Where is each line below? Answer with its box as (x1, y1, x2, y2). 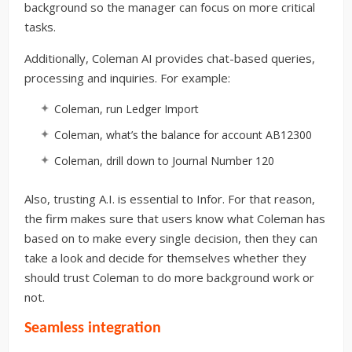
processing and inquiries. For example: (24, 69, 230, 86)
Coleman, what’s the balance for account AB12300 (54, 126, 312, 142)
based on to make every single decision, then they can (24, 229, 317, 246)
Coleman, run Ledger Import (54, 101, 199, 116)
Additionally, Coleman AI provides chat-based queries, (24, 49, 315, 66)
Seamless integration (24, 320, 161, 336)
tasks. (24, 18, 59, 35)
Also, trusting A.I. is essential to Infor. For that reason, (24, 190, 315, 207)
